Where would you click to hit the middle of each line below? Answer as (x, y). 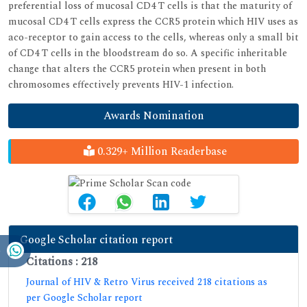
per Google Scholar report (84, 297)
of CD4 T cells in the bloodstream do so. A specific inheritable (148, 53)
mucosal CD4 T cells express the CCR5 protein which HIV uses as (153, 21)
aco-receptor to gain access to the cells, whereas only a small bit (153, 37)
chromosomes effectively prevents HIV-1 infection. (121, 84)
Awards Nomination (153, 115)
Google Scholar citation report (96, 240)
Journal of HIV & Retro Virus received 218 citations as (147, 282)
